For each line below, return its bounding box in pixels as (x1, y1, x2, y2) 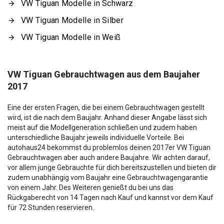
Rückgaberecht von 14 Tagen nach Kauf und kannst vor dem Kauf (7, 193, 213, 201)
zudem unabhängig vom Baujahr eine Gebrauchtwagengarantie (7, 173, 208, 181)
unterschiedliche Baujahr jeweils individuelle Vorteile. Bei (7, 133, 184, 141)
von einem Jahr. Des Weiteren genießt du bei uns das (7, 183, 173, 191)
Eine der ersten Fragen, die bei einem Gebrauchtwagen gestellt (7, 103, 204, 111)
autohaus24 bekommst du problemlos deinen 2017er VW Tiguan (7, 143, 210, 151)
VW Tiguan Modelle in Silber (21, 15, 123, 25)
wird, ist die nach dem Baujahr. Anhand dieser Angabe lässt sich (7, 113, 207, 121)
